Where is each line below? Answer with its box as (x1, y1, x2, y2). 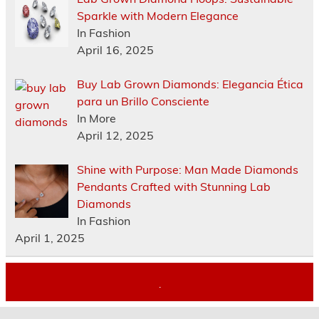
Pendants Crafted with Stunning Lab (76, 179, 271, 194)
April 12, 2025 (76, 128, 154, 142)
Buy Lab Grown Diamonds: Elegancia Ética (76, 77, 303, 91)
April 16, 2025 (76, 43, 154, 57)
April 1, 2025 (14, 231, 85, 245)
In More (76, 111, 116, 125)
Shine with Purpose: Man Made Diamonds (76, 162, 298, 177)
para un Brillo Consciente (76, 94, 209, 108)
